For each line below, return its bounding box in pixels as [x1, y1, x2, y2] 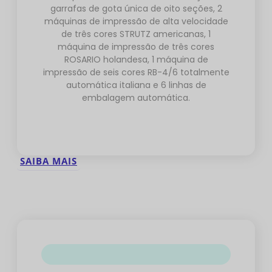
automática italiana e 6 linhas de [66, 79, 206, 92]
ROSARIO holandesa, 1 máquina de [64, 53, 208, 66]
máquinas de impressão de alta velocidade [44, 15, 228, 28]
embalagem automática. [82, 92, 190, 104]
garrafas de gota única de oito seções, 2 [50, 2, 222, 15]
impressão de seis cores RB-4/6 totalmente [42, 66, 229, 79]
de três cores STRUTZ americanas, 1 [61, 28, 211, 41]
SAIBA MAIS [20, 155, 77, 168]
